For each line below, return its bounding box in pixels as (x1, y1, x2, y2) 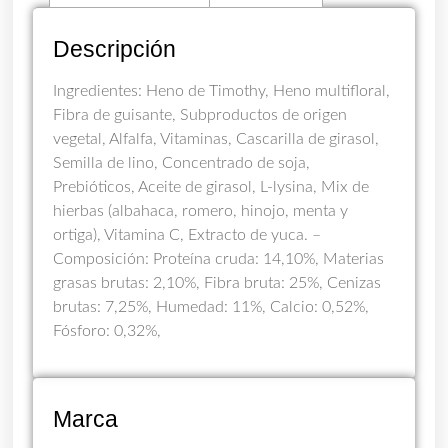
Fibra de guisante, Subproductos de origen (53, 107, 348, 124)
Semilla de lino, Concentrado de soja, (53, 155, 311, 172)
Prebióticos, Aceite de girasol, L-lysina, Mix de (53, 179, 370, 196)
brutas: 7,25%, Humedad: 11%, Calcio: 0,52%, (53, 299, 370, 316)
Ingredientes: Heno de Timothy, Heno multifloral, (53, 83, 391, 100)
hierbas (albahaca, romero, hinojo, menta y (53, 203, 349, 220)
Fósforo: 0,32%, (53, 323, 162, 340)
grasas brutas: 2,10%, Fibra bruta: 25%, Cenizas (53, 275, 382, 292)
